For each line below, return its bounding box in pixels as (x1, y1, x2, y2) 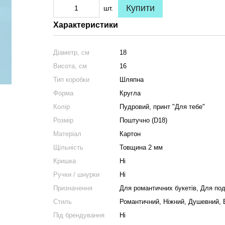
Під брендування (53, 211, 104, 219)
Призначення (53, 184, 92, 192)
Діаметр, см (53, 49, 89, 56)
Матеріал (53, 130, 81, 138)
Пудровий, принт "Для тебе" (119, 103, 205, 110)
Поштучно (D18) (119, 117, 167, 124)
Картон (119, 130, 141, 138)
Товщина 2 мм (119, 144, 163, 151)
